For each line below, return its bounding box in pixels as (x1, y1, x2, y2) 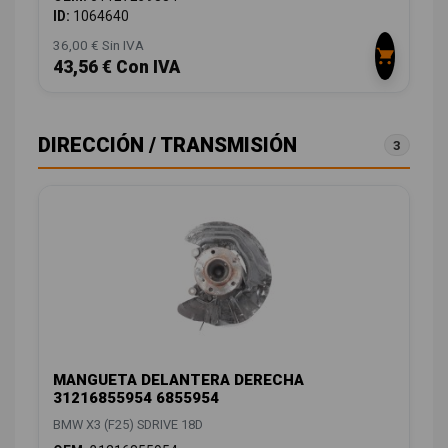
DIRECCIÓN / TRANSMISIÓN (38, 132, 297, 157)
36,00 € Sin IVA (53, 36, 144, 53)
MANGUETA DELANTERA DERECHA (53, 370, 304, 389)
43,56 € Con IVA (53, 56, 180, 77)
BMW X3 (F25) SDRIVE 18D (53, 416, 203, 432)
